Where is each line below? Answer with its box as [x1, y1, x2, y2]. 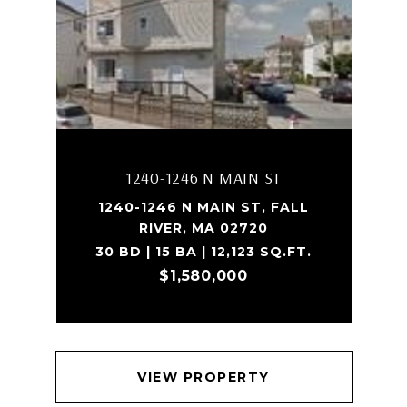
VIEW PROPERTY [137, 369, 270, 385]
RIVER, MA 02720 [139, 220, 268, 236]
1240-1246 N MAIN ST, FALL [98, 199, 309, 215]
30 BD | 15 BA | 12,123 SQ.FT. [95, 243, 312, 260]
